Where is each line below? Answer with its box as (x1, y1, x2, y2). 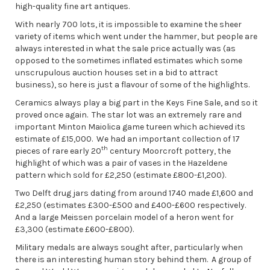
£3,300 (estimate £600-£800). (15, 224, 134, 234)
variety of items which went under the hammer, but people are (15, 31, 257, 42)
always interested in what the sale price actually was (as (15, 43, 236, 54)
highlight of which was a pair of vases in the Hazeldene (15, 157, 227, 168)
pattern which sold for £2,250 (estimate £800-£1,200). (15, 169, 226, 180)
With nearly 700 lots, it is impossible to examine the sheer (15, 19, 242, 30)
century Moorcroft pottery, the (108, 145, 231, 156)
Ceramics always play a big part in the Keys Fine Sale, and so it (15, 97, 258, 108)
